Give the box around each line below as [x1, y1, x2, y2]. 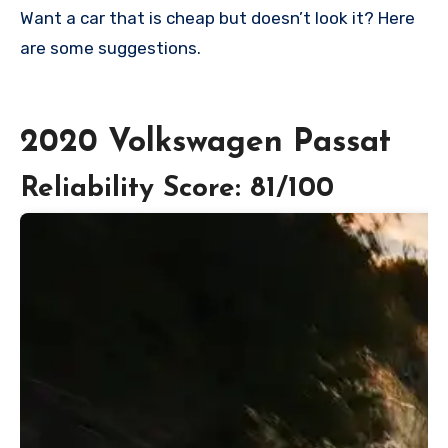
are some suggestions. [20, 38, 201, 59]
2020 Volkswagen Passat [20, 127, 391, 160]
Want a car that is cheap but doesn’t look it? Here [20, 8, 34, 29]
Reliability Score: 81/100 [20, 174, 334, 203]
